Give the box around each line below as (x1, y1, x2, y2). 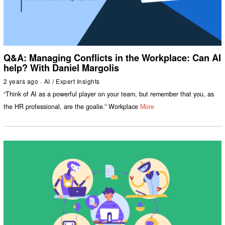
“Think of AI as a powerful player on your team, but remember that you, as (3, 89, 214, 99)
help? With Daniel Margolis (3, 61, 119, 75)
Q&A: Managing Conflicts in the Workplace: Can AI (3, 51, 221, 65)
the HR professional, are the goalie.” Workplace (3, 101, 138, 111)
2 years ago (3, 77, 39, 86)
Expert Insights (56, 77, 100, 86)
